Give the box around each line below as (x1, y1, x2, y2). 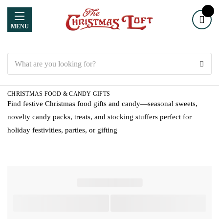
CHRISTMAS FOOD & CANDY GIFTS (7, 90, 110, 97)
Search (7, 54, 26, 62)
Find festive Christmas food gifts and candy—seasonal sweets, (7, 100, 197, 108)
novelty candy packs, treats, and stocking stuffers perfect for (7, 113, 192, 121)
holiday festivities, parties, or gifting (7, 126, 117, 134)
